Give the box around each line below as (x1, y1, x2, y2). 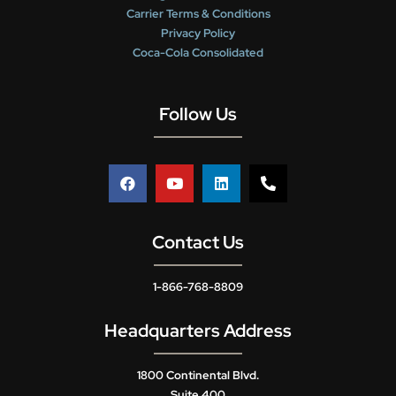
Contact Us (152, 231, 244, 254)
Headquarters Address (104, 319, 292, 342)
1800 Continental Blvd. (137, 368, 259, 383)
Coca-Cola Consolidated (133, 45, 263, 60)
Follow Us (159, 103, 237, 126)
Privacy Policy (161, 26, 235, 41)
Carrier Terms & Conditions (126, 6, 270, 21)
